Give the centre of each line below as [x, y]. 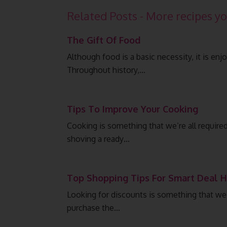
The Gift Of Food [104, 40]
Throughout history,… [106, 70]
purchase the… [93, 208]
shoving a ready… [98, 139]
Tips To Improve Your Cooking [133, 109]
